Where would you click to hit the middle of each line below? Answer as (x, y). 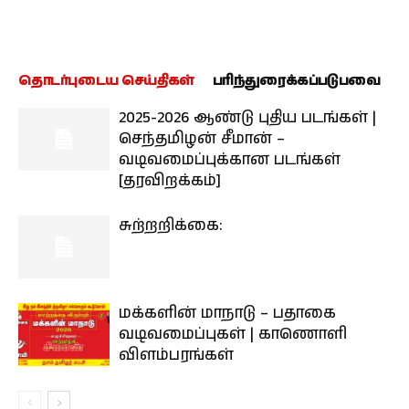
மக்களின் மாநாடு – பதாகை (227, 313)
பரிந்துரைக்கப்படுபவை (296, 81)
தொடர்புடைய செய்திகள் (106, 81)
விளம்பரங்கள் (176, 355)
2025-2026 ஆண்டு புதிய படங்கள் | (247, 118)
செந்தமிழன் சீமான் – (202, 139)
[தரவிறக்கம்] (170, 181)
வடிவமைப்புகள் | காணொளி (233, 334)
